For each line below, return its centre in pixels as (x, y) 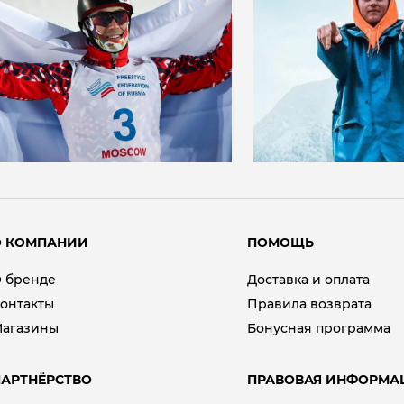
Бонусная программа (318, 328)
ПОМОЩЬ (280, 243)
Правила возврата (309, 304)
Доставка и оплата (308, 280)
